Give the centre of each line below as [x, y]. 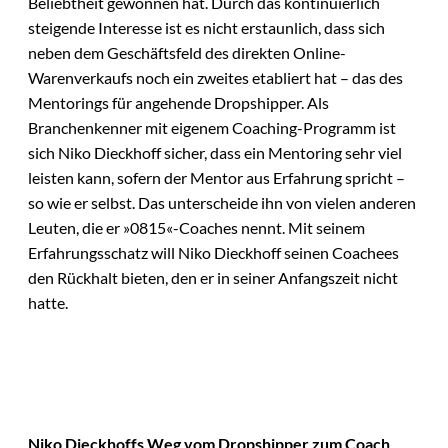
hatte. [48, 303]
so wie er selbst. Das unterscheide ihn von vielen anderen [222, 203]
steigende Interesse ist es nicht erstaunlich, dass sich [206, 28]
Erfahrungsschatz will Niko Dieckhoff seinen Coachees [213, 253]
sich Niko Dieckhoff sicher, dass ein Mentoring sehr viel [215, 153]
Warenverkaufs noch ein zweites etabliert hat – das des [215, 78]
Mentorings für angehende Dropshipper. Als [178, 103]
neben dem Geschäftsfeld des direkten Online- [187, 53]
